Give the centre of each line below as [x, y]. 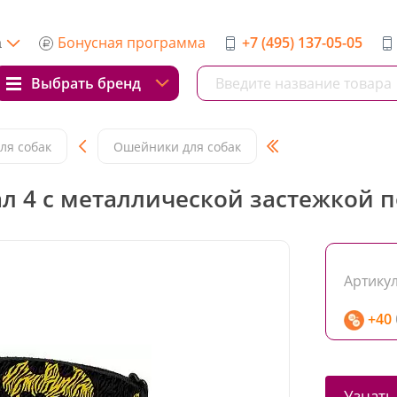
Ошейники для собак [177, 146]
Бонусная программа [132, 42]
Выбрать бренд [86, 83]
